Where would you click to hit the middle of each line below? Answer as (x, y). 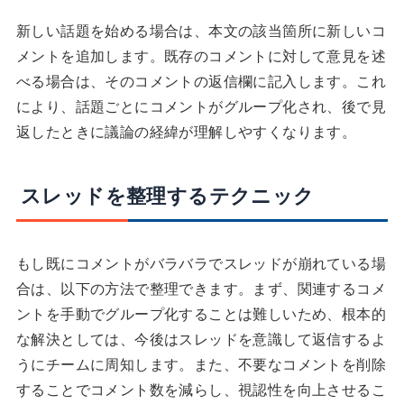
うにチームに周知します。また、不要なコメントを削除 (201, 363)
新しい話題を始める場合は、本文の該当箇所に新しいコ (201, 30)
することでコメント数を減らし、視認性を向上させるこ (201, 389)
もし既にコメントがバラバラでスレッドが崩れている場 (201, 262)
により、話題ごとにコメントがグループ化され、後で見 (201, 106)
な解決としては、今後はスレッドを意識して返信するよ (201, 338)
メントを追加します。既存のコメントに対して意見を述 (201, 55)
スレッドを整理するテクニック (167, 194)
